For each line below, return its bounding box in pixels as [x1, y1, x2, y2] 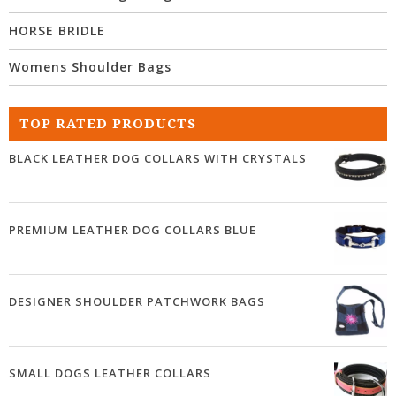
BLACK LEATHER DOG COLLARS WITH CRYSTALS [9, 150, 307, 167]
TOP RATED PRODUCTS [19, 116, 196, 133]
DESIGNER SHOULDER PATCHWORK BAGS [9, 293, 265, 310]
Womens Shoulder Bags [9, 58, 171, 76]
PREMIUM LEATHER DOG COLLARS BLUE [9, 222, 256, 239]
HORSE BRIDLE [9, 22, 105, 40]
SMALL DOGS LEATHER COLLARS [9, 365, 211, 382]
